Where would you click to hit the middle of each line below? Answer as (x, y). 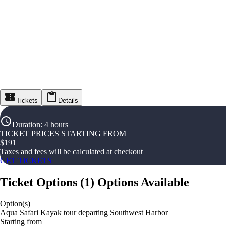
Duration (26, 125)
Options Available (143, 182)
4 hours (56, 125)
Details (68, 101)
